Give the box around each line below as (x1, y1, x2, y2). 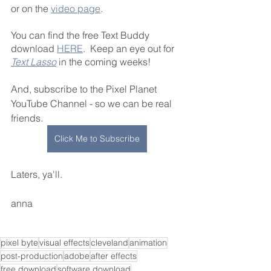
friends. (11, 111, 45, 124)
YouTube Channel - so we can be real (11, 97, 174, 109)
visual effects (39, 237, 90, 248)
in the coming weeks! (56, 55, 151, 68)
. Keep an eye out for (83, 42, 177, 54)
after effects (91, 250, 137, 261)
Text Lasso (11, 55, 56, 68)
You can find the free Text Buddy (11, 28, 152, 41)
